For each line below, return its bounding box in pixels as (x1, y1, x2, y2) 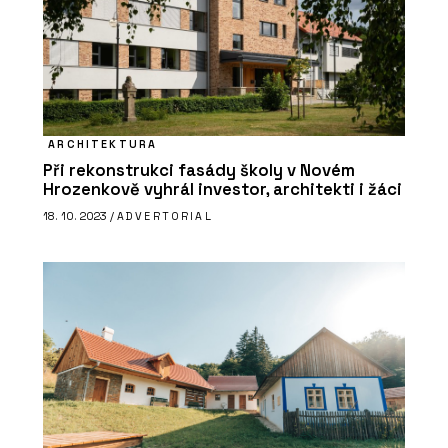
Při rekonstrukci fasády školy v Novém (43, 160, 355, 182)
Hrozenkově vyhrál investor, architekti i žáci (43, 179, 402, 201)
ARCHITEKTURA (48, 137, 158, 152)
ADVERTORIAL (117, 208, 213, 223)
